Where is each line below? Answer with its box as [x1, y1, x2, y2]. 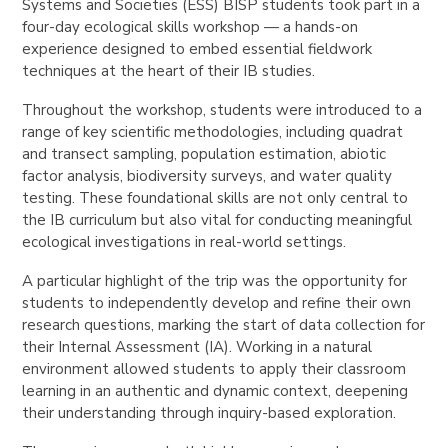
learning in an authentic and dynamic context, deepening [22, 380, 409, 401]
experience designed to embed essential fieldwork [22, 38, 373, 59]
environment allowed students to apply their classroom [22, 358, 407, 379]
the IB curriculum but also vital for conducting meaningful [22, 209, 413, 230]
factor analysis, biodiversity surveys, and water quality [22, 165, 393, 186]
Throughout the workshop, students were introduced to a [22, 99, 423, 120]
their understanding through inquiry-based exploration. [22, 402, 397, 423]
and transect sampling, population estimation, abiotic [22, 143, 387, 164]
